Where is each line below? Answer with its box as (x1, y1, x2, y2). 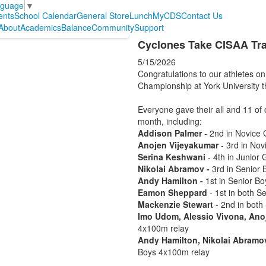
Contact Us (180, 9, 223, 22)
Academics (20, 21, 61, 34)
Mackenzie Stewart (137, 198, 216, 211)
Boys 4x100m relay (137, 246, 210, 258)
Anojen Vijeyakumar (137, 139, 221, 151)
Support (134, 21, 164, 34)
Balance (61, 21, 91, 34)
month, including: (137, 115, 202, 128)
